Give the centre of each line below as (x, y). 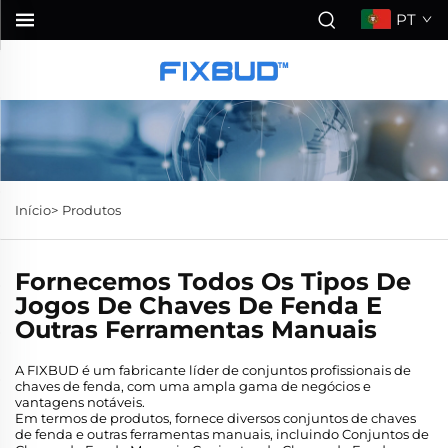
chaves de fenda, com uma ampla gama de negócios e (193, 386)
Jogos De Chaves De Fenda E (198, 306)
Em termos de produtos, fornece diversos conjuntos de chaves (215, 418)
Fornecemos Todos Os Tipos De (213, 282)
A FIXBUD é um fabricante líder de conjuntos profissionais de (213, 370)
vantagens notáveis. (80, 402)
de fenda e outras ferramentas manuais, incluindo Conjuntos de (222, 434)
